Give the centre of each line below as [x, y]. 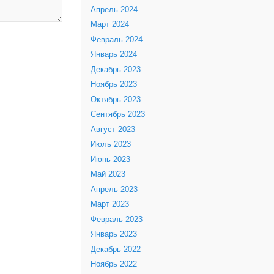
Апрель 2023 [114, 189]
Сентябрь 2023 [118, 115]
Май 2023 [108, 175]
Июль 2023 [111, 145]
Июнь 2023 [110, 159]
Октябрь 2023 [116, 99]
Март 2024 [110, 25]
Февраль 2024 [117, 39]
